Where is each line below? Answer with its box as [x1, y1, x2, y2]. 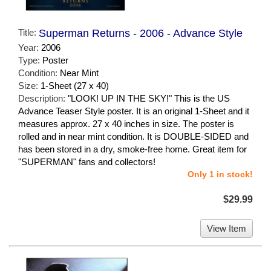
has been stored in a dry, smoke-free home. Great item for [18, 144, 247, 155]
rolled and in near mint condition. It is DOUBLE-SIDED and [18, 131, 249, 142]
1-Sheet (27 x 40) [41, 80, 109, 91]
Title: [18, 27, 39, 38]
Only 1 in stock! [188, 169, 253, 180]
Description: [18, 93, 68, 104]
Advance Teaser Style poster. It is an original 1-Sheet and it [18, 106, 249, 117]
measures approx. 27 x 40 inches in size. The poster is [18, 119, 234, 129]
